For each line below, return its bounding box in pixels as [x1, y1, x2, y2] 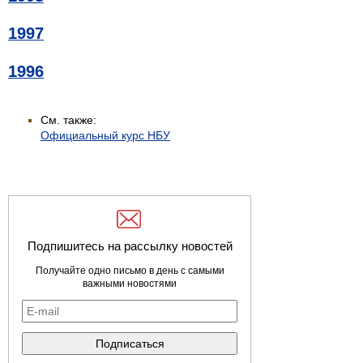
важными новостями [83, 277, 177, 289]
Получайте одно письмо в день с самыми [35, 264, 224, 276]
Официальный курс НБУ [41, 128, 170, 142]
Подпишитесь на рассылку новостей [27, 238, 233, 253]
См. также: [41, 113, 96, 126]
